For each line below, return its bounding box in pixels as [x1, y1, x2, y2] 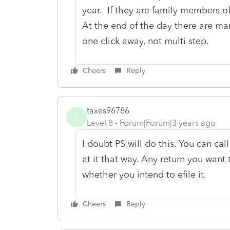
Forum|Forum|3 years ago [120, 118, 216, 128]
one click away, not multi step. [82, 35, 209, 47]
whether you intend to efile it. [82, 168, 206, 180]
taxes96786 [87, 105, 129, 116]
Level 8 [87, 118, 113, 128]
